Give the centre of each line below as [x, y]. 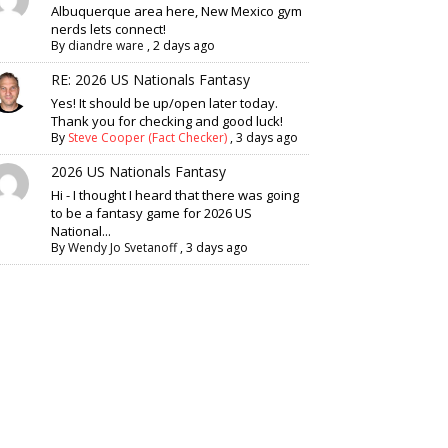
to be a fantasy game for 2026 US [152, 213]
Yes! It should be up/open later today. [165, 103]
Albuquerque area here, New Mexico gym [177, 11]
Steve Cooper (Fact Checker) [148, 137]
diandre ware [106, 45]
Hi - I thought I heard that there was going [175, 195]
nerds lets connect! [109, 29]
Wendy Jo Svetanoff [123, 247]
